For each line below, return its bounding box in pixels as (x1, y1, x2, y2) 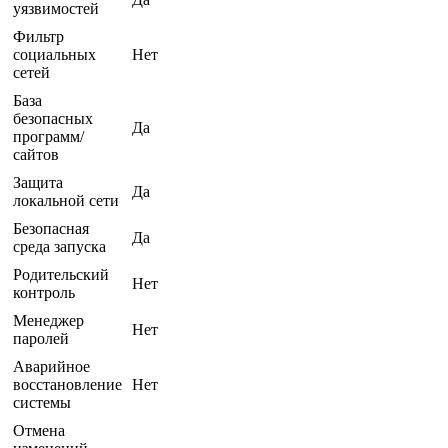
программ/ (13, 127, 84, 145)
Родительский (13, 265, 109, 283)
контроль (13, 283, 75, 301)
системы (13, 393, 71, 411)
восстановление (13, 375, 122, 393)
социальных (13, 45, 96, 63)
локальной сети (13, 191, 119, 209)
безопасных (13, 109, 93, 127)
